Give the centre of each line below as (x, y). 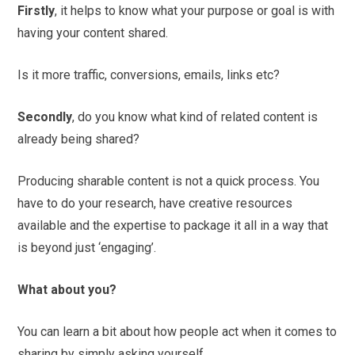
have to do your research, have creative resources (155, 203)
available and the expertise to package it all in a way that (173, 225)
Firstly (36, 10)
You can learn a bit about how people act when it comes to (177, 331)
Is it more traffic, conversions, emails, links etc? (149, 74)
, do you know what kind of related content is (195, 116)
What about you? (67, 289)
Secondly (45, 116)
